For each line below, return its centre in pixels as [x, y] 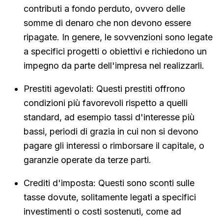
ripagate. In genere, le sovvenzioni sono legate [118, 37]
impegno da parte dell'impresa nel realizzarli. [114, 65]
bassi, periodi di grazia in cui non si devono [111, 131]
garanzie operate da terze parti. [87, 160]
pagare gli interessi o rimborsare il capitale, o [114, 145]
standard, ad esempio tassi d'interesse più [109, 117]
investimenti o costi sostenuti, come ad [102, 211]
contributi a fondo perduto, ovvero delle [104, 8]
